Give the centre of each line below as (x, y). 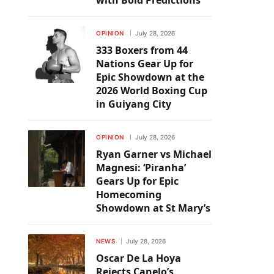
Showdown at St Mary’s (153, 208)
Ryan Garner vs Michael (154, 154)
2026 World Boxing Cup (152, 91)
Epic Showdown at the (150, 77)
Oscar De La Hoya (139, 258)
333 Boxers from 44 (142, 50)
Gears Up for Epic (137, 181)
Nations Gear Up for (145, 64)
